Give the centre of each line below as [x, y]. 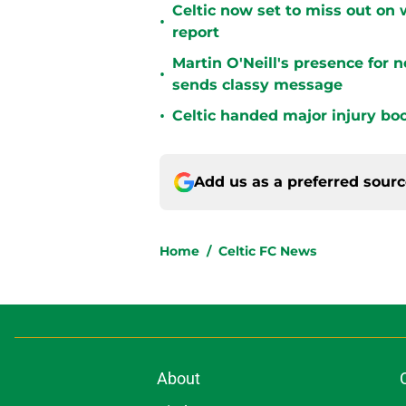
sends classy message [257, 85]
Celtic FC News [267, 251]
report [196, 33]
